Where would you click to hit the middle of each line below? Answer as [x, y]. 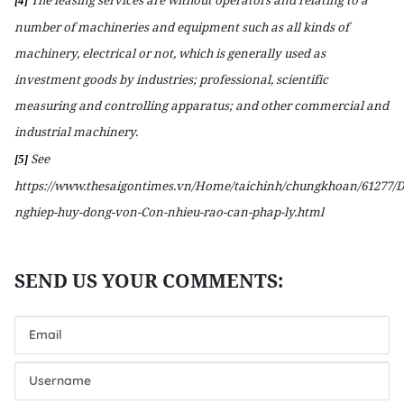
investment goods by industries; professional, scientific [171, 79]
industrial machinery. [76, 131]
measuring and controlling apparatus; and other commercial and [202, 105]
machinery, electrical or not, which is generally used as [170, 53]
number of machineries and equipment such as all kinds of [182, 27]
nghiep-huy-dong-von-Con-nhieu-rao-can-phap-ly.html [169, 212]
